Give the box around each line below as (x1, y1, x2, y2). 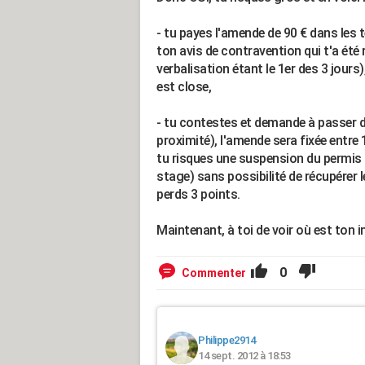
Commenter (182, 266, 246, 279)
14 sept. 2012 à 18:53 (198, 350, 291, 362)
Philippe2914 (198, 334, 255, 346)
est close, (156, 79, 211, 95)
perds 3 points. (156, 187, 240, 202)
